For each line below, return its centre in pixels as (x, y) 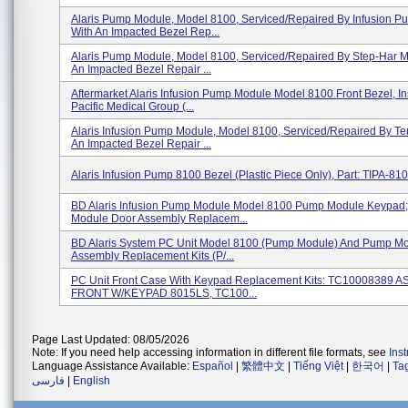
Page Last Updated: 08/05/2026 (111, 340)
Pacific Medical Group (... (133, 107)
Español (213, 366)
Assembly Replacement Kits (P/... (153, 256)
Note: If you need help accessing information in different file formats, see (210, 352)
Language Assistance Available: (112, 366)
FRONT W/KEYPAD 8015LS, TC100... (164, 293)
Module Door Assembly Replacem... (159, 219)
